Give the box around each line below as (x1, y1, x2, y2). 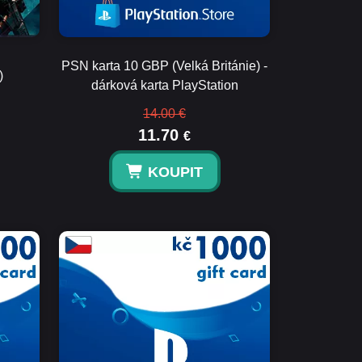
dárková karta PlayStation (90, 78, 238, 92)
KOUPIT (147, 164, 203, 180)
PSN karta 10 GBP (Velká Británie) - (61, 59, 267, 73)
